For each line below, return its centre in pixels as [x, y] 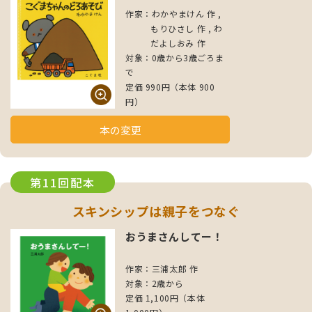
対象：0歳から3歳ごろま [175, 58]
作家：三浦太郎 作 [162, 268]
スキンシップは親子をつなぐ [156, 211]
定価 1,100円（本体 [165, 297]
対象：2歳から [155, 283]
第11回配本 [63, 182]
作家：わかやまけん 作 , [173, 14]
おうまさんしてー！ [174, 237]
